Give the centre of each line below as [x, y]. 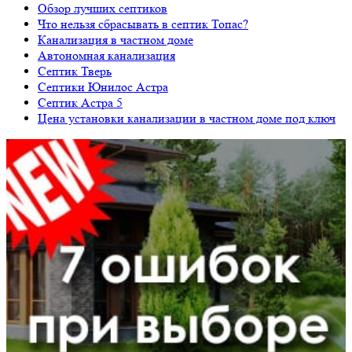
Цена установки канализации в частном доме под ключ [187, 118]
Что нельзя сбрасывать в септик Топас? [143, 24]
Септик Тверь [75, 71]
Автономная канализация [106, 55]
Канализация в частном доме [115, 39]
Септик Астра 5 [80, 102]
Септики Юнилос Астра [103, 86]
